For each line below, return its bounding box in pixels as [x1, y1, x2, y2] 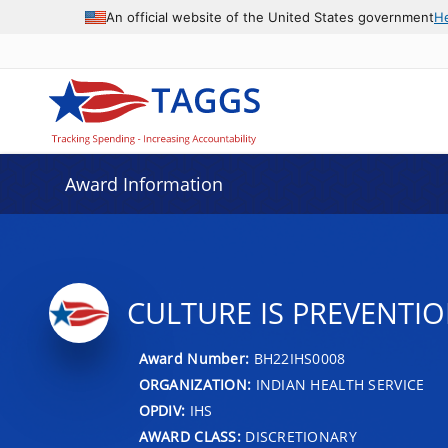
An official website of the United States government [106, 8, 434, 25]
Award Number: [138, 348, 254, 368]
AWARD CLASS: [138, 426, 241, 446]
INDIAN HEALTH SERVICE [251, 374, 425, 394]
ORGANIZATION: [138, 374, 252, 394]
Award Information [64, 172, 223, 196]
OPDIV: [138, 400, 186, 420]
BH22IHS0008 [253, 348, 346, 368]
